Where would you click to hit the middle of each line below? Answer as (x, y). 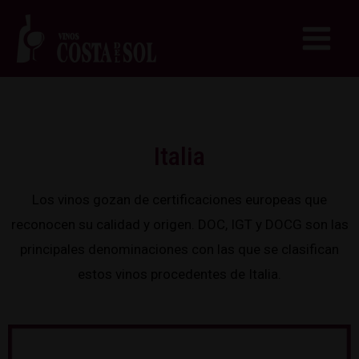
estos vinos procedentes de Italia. (179, 274)
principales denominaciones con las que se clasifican (179, 249)
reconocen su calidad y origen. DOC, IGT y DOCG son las (179, 224)
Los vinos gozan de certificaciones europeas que (179, 200)
